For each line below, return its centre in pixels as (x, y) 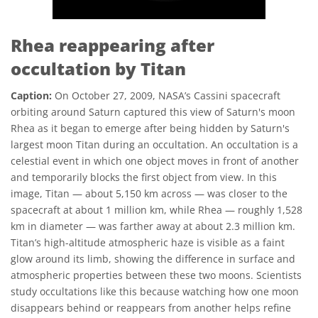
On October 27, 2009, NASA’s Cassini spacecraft (166, 95)
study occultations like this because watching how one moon (155, 291)
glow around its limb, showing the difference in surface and (153, 259)
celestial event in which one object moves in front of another (155, 161)
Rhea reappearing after (113, 45)
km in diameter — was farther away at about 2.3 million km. (153, 226)
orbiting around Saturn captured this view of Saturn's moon (153, 112)
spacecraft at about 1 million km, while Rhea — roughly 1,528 (157, 210)
